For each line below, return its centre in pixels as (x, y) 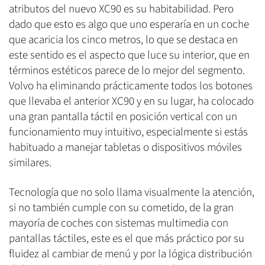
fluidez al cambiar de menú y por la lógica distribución (130, 254)
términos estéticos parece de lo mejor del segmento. (127, 70)
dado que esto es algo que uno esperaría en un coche (129, 24)
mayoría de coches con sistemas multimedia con (119, 223)
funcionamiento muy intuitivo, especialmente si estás (128, 132)
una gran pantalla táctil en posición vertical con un (123, 117)
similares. (30, 163)
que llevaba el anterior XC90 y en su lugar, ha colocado (131, 101)
